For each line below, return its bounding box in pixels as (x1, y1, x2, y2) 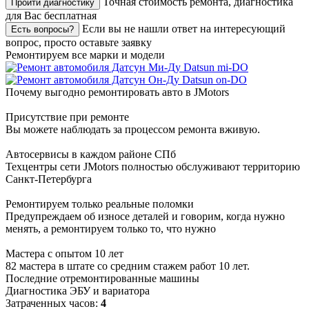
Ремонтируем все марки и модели (6, 49, 165, 61)
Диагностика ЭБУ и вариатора (6, 285, 150, 297)
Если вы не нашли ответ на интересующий (82, 23, 286, 35)
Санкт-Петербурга (6, 173, 92, 186)
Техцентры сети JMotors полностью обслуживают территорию (6, 161, 300, 173)
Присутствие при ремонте (6, 111, 129, 123)
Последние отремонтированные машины (6, 272, 199, 285)
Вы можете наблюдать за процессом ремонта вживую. (6, 123, 260, 136)
